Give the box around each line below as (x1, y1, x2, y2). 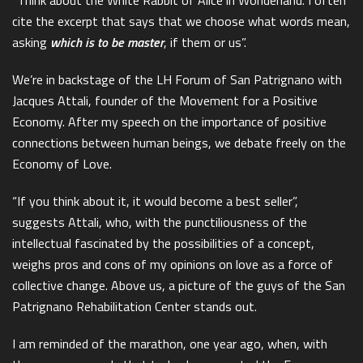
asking (12, 32, 50, 52)
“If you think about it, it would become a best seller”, (12, 190, 298, 211)
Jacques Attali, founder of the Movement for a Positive (12, 90, 318, 110)
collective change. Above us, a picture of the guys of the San (12, 275, 345, 295)
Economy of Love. (12, 153, 112, 173)
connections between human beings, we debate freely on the (12, 132, 346, 152)
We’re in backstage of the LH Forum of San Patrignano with (12, 69, 342, 89)
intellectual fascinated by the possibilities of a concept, (12, 233, 314, 253)
